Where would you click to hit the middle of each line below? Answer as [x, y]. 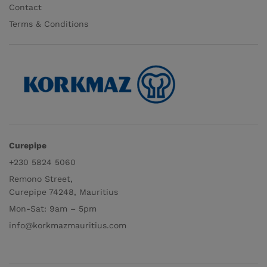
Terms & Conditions [49, 24]
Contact [25, 7]
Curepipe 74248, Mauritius [63, 192]
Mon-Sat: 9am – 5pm [53, 209]
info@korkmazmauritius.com [68, 226]
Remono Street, [41, 179]
